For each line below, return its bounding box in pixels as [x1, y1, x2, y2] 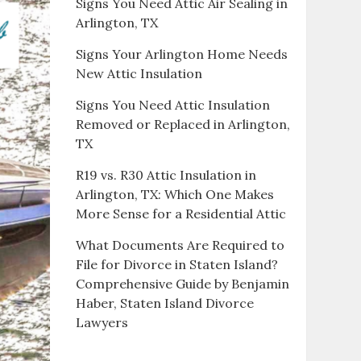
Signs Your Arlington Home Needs [75, 46, 288, 62]
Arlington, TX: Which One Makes [75, 186, 274, 202]
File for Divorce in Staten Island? [75, 256, 278, 272]
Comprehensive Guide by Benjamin [75, 276, 289, 292]
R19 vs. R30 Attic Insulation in [75, 167, 256, 183]
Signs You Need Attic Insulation [75, 97, 270, 113]
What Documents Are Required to [75, 237, 284, 253]
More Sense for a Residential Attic [75, 205, 286, 222]
